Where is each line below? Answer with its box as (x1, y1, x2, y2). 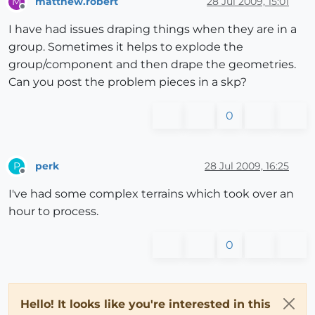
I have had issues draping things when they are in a (8, 22, 297, 37)
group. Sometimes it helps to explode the (8, 40, 243, 54)
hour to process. (8, 205, 98, 219)
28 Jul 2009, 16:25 (205, 159, 289, 172)
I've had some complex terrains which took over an (8, 187, 294, 201)
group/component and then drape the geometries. (8, 58, 296, 72)
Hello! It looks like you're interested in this (20, 297, 271, 311)
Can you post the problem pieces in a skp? (8, 75, 247, 89)
